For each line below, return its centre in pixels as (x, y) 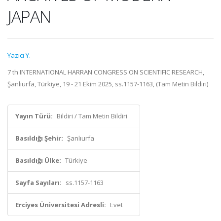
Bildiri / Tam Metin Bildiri (92, 116)
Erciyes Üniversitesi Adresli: (61, 205)
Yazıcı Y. (19, 55)
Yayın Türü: (34, 116)
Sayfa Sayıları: (38, 183)
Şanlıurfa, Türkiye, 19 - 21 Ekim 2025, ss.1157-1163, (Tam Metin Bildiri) (108, 84)
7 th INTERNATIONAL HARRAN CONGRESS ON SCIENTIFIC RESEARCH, (106, 72)
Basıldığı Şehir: (39, 138)
